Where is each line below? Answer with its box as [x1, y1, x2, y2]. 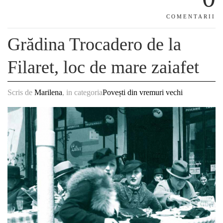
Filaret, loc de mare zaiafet [7, 57, 199, 77]
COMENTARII [166, 13, 216, 19]
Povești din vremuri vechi [103, 88, 183, 97]
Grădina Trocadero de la [7, 34, 181, 54]
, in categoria [62, 88, 103, 97]
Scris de [7, 88, 34, 97]
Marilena [34, 88, 62, 97]
